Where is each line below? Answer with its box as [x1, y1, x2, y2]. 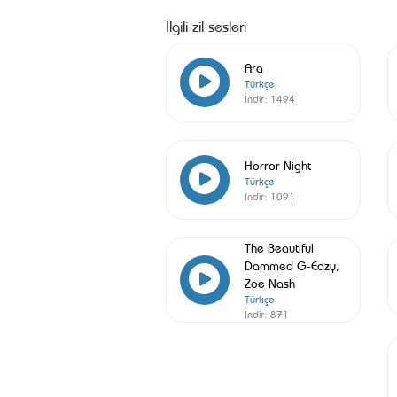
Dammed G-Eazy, [244, 256, 339, 273]
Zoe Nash [244, 274, 295, 291]
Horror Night [244, 156, 311, 173]
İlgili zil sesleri [166, 15, 246, 35]
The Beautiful [244, 238, 314, 255]
